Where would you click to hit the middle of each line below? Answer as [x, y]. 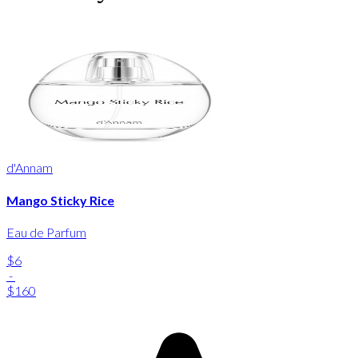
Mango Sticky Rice [60, 200]
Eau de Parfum [46, 232]
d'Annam [30, 168]
